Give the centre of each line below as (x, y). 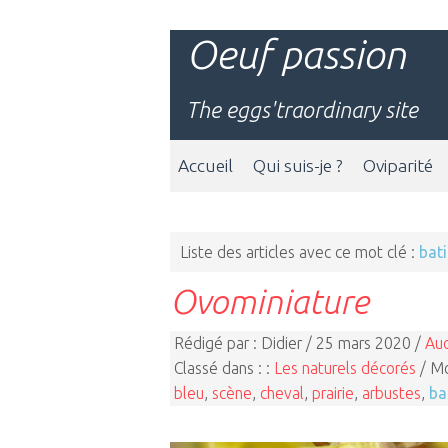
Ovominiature (269, 301)
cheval (282, 392)
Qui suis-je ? (298, 165)
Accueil (205, 165)
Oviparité (398, 165)
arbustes (391, 392)
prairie (333, 392)
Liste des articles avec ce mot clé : (299, 252)
